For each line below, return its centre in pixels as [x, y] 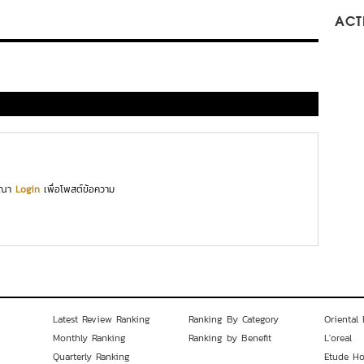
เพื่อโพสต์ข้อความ [77, 189]
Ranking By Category [233, 319]
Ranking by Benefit [230, 338]
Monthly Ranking [90, 338]
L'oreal [338, 338]
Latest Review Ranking [102, 319]
